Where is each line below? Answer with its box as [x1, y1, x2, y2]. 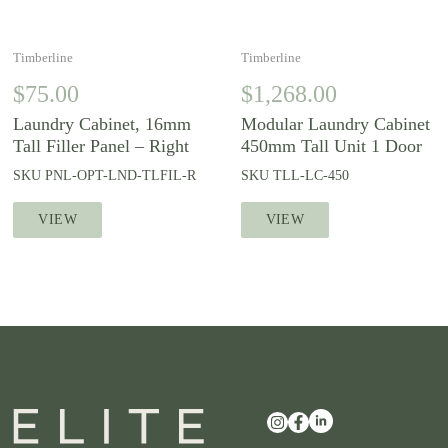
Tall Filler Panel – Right [13, 136, 190, 156]
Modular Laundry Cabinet [240, 114, 430, 134]
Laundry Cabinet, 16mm [13, 114, 192, 134]
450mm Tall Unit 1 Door [240, 136, 422, 156]
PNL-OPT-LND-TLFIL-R [45, 168, 197, 183]
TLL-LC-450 [272, 168, 349, 183]
